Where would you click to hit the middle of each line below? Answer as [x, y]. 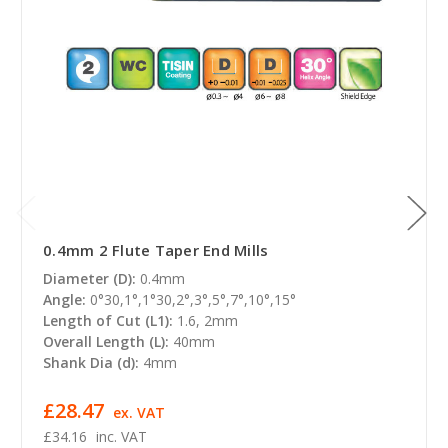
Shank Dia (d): [91, 362]
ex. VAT [138, 412]
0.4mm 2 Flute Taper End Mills [156, 249]
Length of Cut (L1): [108, 320]
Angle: [64, 299]
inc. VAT [121, 436]
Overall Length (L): [106, 341]
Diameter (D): [89, 278]
